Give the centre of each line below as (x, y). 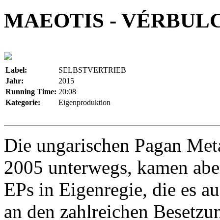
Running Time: (31, 91)
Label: (16, 70)
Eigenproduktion (84, 102)
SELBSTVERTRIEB (92, 70)
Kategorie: (23, 102)
